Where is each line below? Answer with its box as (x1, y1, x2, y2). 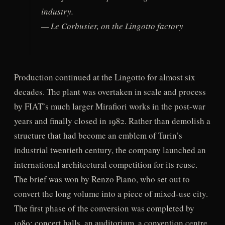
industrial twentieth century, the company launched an (14, 144, 206, 156)
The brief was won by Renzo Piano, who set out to (14, 173, 190, 185)
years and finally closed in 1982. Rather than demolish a (14, 115, 210, 127)
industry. (41, 6, 74, 18)
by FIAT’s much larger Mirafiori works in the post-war (14, 100, 205, 112)
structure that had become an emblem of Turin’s (14, 129, 182, 141)
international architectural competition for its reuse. (14, 158, 197, 170)
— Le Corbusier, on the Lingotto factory (41, 20, 184, 32)
